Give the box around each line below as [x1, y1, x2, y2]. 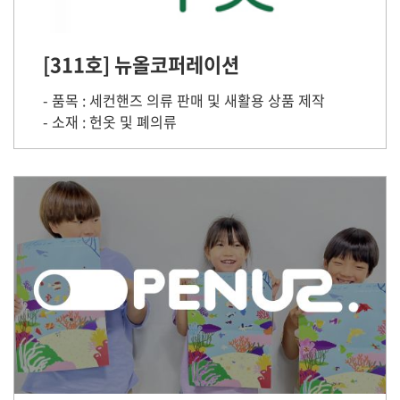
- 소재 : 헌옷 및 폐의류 [43, 111, 177, 132]
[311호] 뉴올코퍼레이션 [43, 49, 239, 79]
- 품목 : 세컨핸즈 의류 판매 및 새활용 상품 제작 [43, 89, 325, 111]
